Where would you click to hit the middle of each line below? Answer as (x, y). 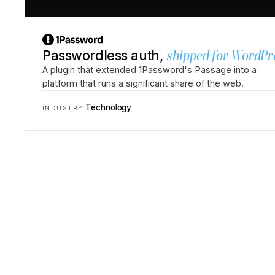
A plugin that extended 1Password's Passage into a (149, 70)
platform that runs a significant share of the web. (143, 83)
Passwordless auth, (105, 56)
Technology (109, 108)
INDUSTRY (63, 109)
